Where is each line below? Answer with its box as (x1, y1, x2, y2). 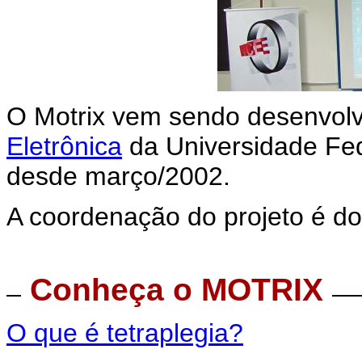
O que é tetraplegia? (6, 318, 243, 347)
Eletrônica (6, 132, 122, 161)
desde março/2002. (6, 162, 230, 191)
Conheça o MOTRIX (30, 272, 332, 307)
